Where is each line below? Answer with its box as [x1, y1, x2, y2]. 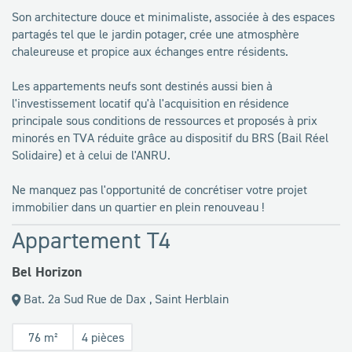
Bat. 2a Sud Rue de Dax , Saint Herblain [20, 290, 229, 306]
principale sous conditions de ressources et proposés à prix [12, 112, 317, 128]
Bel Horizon [12, 262, 82, 281]
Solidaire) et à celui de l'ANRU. [12, 146, 170, 163]
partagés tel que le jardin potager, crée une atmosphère [12, 25, 299, 42]
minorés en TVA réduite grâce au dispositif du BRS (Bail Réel [12, 129, 328, 145]
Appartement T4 [12, 225, 170, 255]
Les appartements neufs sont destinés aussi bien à [12, 77, 273, 93]
